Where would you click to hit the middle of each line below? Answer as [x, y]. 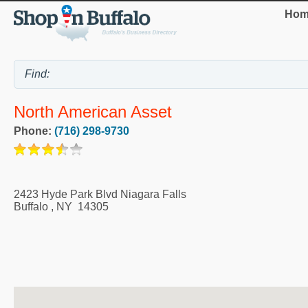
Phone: [34, 131]
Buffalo [31, 207]
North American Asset [93, 112]
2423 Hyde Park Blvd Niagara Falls [100, 195]
